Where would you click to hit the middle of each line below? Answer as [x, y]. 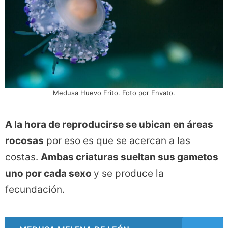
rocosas [24, 141]
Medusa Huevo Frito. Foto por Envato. [114, 93]
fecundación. [35, 190]
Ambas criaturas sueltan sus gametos [130, 157]
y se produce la [129, 174]
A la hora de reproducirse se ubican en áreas [109, 125]
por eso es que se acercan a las [117, 141]
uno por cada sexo [49, 174]
